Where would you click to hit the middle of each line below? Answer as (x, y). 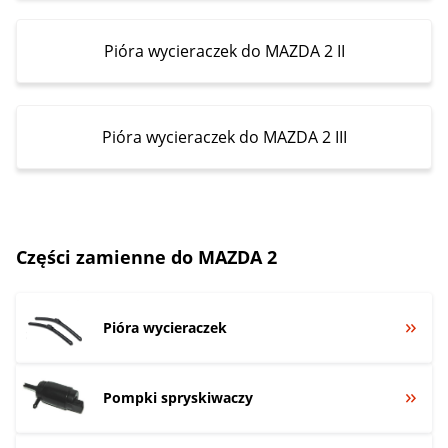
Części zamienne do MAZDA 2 (146, 256)
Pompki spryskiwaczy (178, 397)
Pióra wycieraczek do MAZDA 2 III (224, 136)
